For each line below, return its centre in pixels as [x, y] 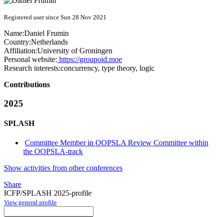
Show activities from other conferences [63, 168]
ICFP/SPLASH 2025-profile [48, 193]
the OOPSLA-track [53, 151]
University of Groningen [75, 51]
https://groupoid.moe [90, 60]
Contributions [27, 85]
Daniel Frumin [46, 33]
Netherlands [49, 42]
